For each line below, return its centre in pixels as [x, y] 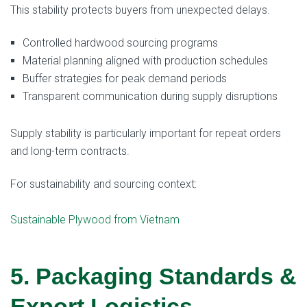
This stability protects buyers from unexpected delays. [140, 10]
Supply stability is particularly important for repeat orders [146, 133]
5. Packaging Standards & [153, 277]
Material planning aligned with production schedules [145, 61]
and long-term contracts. [70, 151]
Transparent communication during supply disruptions [150, 97]
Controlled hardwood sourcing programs [120, 43]
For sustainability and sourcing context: [103, 184]
